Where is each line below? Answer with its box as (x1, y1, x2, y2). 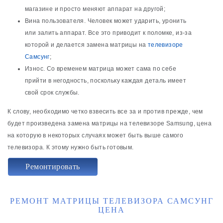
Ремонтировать (25, 162, 80, 171)
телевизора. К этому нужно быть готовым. (7, 143, 134, 151)
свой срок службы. (25, 89, 80, 96)
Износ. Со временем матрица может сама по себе (25, 65, 176, 72)
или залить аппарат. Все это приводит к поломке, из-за (25, 29, 192, 36)
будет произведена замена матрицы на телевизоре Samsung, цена (7, 119, 212, 127)
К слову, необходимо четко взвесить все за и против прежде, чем (7, 108, 203, 115)
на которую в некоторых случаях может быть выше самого (7, 131, 184, 139)
